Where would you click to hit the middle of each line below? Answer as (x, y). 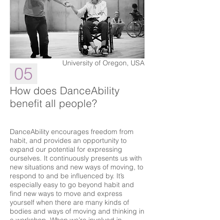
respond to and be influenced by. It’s (67, 176)
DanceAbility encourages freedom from (72, 132)
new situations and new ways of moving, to (77, 167)
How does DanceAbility (65, 90)
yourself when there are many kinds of (69, 202)
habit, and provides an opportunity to (68, 140)
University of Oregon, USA (103, 63)
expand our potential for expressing (66, 149)
